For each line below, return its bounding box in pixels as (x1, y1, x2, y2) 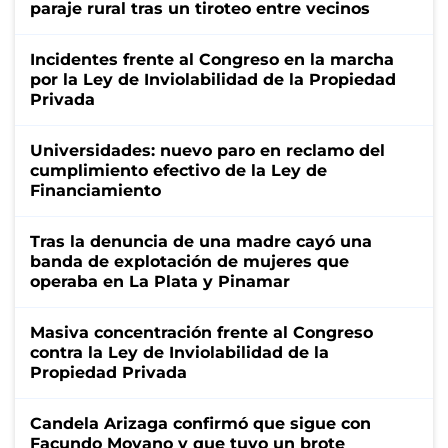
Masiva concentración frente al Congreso (30, 322, 373, 342)
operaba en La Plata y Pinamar (30, 271, 290, 291)
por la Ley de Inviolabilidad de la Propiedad (30, 69, 396, 89)
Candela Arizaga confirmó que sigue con (30, 413, 371, 433)
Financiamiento (30, 180, 161, 200)
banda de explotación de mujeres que (30, 251, 349, 271)
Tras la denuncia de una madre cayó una (30, 231, 372, 251)
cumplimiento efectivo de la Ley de (30, 160, 327, 180)
